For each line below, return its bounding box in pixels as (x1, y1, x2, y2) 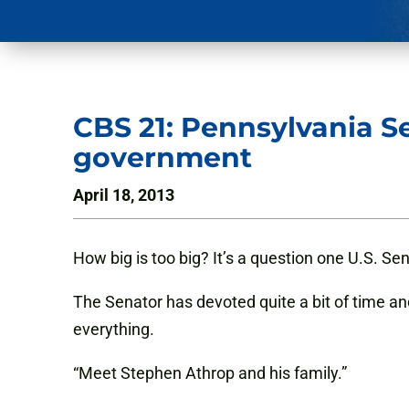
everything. (73, 320, 154, 340)
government (73, 141, 252, 175)
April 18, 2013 (73, 185, 174, 205)
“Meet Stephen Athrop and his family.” (73, 363, 347, 383)
